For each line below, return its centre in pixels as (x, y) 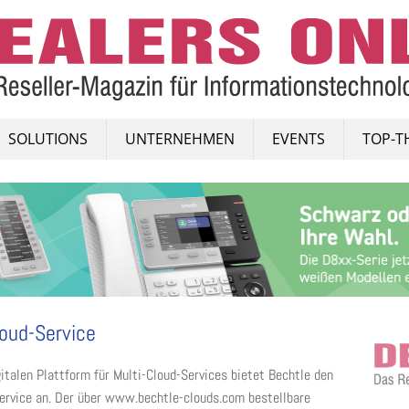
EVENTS (299, 139)
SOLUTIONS (48, 139)
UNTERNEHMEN (180, 139)
